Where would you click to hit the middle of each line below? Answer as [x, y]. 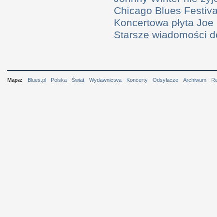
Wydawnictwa [105, 80]
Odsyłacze [165, 80]
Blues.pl [37, 80]
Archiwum [195, 80]
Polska [59, 80]
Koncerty [137, 80]
